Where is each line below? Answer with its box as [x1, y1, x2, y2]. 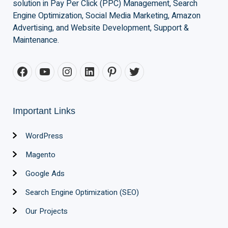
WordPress [25, 130, 63, 142]
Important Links [13, 106, 75, 117]
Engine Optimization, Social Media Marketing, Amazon [13, 10, 201, 22]
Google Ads [25, 168, 65, 180]
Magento [25, 149, 55, 161]
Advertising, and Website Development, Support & [13, 22, 189, 35]
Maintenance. [13, 34, 59, 47]
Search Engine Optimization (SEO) [25, 187, 139, 198]
